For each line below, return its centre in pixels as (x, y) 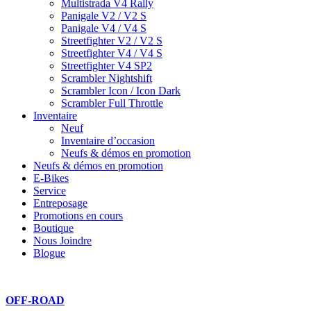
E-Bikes (51, 178)
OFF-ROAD (35, 300)
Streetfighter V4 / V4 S (112, 53)
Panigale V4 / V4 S (104, 28)
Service (50, 191)
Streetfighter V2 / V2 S (112, 41)
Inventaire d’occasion (108, 141)
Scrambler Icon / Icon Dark (121, 91)
